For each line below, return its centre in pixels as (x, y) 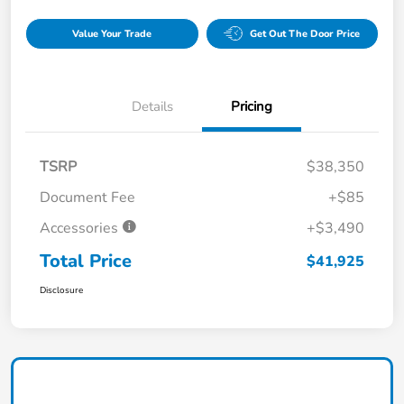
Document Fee (87, 197)
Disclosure (61, 290)
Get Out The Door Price (305, 33)
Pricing (252, 106)
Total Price (86, 261)
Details (152, 106)
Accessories (81, 228)
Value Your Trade (112, 33)
